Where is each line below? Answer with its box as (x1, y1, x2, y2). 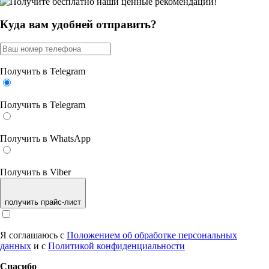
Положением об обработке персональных (67, 230, 237, 241)
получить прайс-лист (5, 198, 81, 207)
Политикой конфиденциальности (48, 241, 185, 252)
